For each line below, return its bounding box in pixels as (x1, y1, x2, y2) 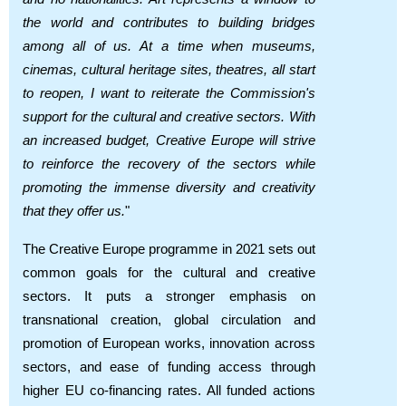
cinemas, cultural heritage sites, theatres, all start (23, 62, 315, 77)
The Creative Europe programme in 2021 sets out (23, 241, 315, 256)
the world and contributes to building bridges (23, 14, 315, 30)
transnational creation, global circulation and (23, 312, 315, 327)
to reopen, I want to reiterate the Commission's (23, 85, 315, 101)
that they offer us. (23, 203, 125, 218)
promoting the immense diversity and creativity (23, 179, 315, 195)
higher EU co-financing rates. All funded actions (23, 382, 315, 398)
